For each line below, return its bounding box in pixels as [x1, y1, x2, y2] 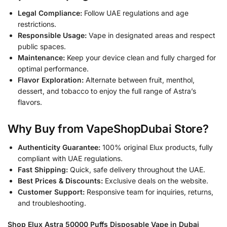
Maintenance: [18, 53, 65, 62]
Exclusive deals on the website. [103, 176, 208, 185]
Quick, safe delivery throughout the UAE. [68, 165, 205, 174]
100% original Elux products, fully [100, 143, 213, 152]
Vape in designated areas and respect [87, 30, 215, 40]
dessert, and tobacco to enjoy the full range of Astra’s [18, 86, 196, 95]
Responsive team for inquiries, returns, [85, 187, 213, 197]
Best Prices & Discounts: [18, 176, 103, 185]
